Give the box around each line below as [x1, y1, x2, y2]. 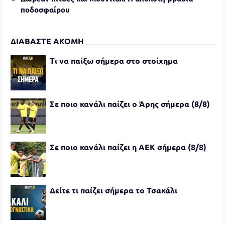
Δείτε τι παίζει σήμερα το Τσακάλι [50, 185, 177, 195]
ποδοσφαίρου [21, 5, 70, 15]
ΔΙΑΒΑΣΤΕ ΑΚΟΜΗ [11, 36, 84, 46]
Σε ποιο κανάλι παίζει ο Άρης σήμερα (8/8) [50, 98, 210, 109]
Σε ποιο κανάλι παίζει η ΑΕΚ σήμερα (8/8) [50, 142, 206, 152]
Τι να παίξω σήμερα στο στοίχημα [50, 55, 178, 66]
